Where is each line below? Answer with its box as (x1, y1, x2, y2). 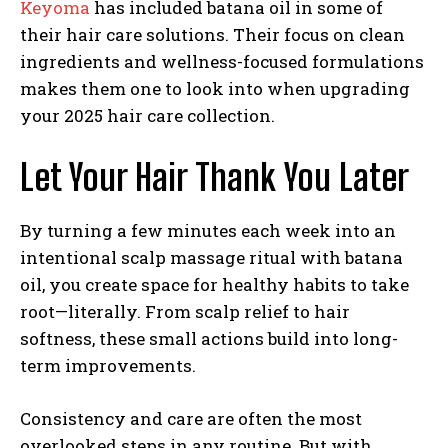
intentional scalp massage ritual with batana (20, 245, 403, 269)
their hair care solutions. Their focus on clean (20, 22, 405, 46)
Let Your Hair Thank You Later (20, 155, 409, 199)
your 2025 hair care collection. (20, 103, 275, 127)
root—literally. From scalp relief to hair (20, 299, 350, 323)
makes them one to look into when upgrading (20, 76, 410, 100)
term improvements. (20, 353, 196, 377)
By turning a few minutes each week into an (20, 218, 396, 242)
